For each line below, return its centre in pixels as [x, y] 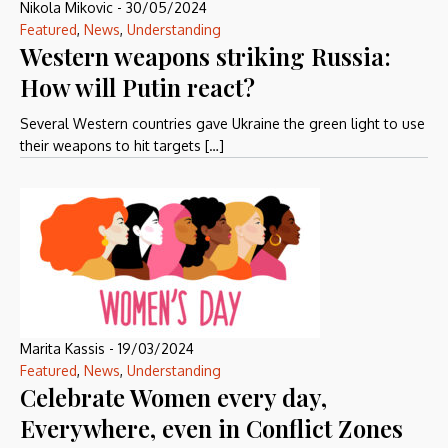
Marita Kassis [62, 348]
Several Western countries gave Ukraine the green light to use [222, 123]
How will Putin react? [137, 87]
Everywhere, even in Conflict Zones [211, 428]
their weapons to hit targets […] [122, 145]
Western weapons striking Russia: [205, 56]
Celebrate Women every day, [173, 397]
